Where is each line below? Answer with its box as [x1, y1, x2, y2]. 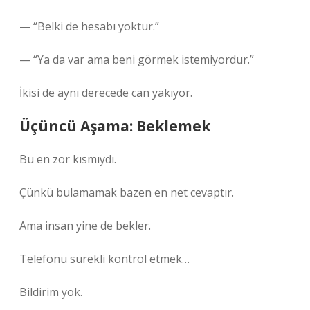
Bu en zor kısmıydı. [19, 152, 116, 167]
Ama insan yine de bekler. [19, 218, 151, 233]
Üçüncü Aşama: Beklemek [19, 116, 210, 136]
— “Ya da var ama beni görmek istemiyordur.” [19, 52, 254, 67]
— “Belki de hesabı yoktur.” [19, 19, 159, 34]
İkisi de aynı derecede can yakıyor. [19, 85, 192, 100]
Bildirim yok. [19, 284, 82, 300]
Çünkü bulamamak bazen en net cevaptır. [19, 185, 234, 200]
